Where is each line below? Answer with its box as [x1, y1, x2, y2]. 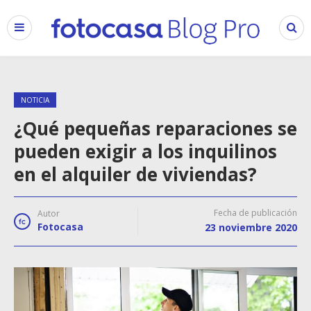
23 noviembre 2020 [205, 221, 297, 234]
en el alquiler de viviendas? [14, 162, 257, 187]
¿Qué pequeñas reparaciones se [14, 116, 297, 141]
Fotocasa [37, 220, 83, 233]
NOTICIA [21, 95, 49, 105]
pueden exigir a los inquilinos [14, 139, 277, 164]
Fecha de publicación [214, 207, 297, 219]
